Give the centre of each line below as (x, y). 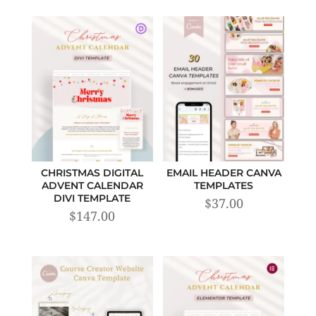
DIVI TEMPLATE (92, 199)
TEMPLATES (224, 186)
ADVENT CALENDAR (92, 186)
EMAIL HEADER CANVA (224, 173)
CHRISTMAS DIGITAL (92, 173)
